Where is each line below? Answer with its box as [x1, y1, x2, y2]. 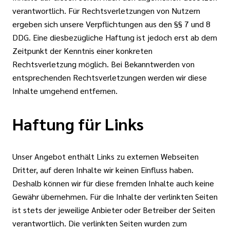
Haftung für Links [12, 113, 144, 134]
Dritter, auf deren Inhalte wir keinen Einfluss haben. [12, 164, 194, 175]
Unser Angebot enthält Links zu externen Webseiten [12, 151, 199, 162]
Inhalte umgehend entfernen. [12, 85, 118, 96]
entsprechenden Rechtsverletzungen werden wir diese [12, 72, 207, 83]
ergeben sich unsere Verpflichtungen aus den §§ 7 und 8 [12, 18, 210, 29]
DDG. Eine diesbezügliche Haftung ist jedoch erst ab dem [12, 32, 217, 43]
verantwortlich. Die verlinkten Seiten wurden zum [12, 218, 187, 228]
